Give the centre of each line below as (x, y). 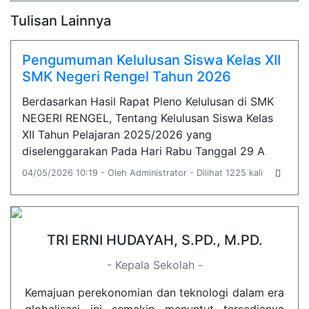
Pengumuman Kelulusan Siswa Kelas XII (151, 60)
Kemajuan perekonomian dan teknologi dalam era (154, 292)
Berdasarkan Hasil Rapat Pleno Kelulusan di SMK (148, 101)
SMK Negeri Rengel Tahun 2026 (127, 77)
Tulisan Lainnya (61, 21)
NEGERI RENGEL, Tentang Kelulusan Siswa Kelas (148, 118)
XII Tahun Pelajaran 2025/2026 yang (117, 134)
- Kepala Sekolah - (154, 265)
